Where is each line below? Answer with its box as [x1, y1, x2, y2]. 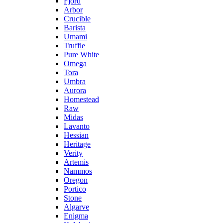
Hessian [64, 131, 89, 140]
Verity [64, 149, 83, 158]
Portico [64, 185, 86, 194]
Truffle [64, 41, 85, 50]
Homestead [64, 95, 99, 104]
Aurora [64, 86, 86, 95]
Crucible [64, 14, 91, 23]
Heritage [64, 140, 91, 149]
